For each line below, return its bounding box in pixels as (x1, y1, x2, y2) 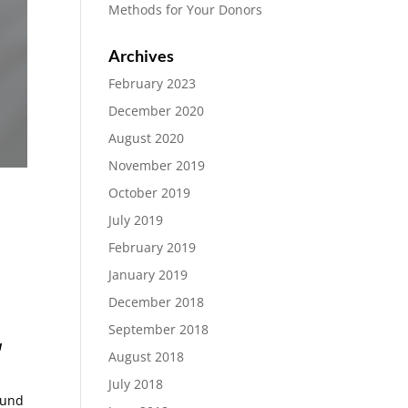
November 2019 (108, 157, 206, 174)
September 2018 (108, 321, 209, 338)
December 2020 (108, 102, 205, 119)
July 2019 (108, 211, 164, 229)
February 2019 (108, 239, 197, 256)
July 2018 (108, 375, 164, 393)
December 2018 (108, 293, 205, 311)
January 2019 (108, 266, 189, 283)
